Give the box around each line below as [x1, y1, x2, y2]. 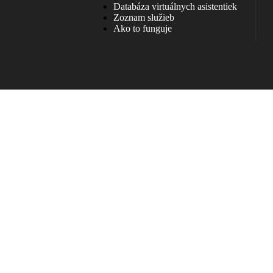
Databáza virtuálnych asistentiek [113, 1, 237, 12]
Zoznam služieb [113, 12, 174, 23]
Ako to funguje [113, 23, 172, 34]
